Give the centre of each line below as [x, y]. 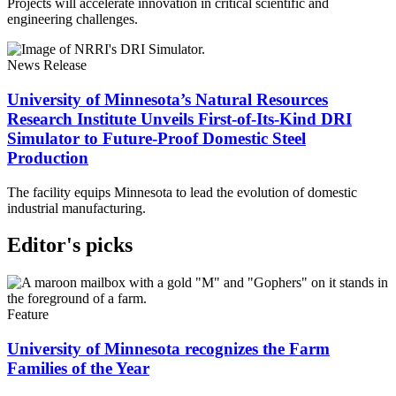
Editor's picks [70, 245]
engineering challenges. [72, 19]
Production [48, 157]
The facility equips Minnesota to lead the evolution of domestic [182, 192]
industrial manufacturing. [76, 208]
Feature [28, 315]
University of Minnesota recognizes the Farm [168, 349]
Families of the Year [78, 369]
